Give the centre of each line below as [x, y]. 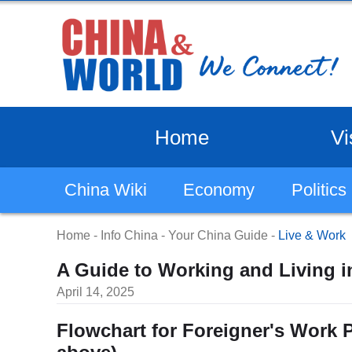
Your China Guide [218, 236]
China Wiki [106, 190]
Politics [319, 190]
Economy [219, 190]
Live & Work [312, 236]
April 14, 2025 [95, 292]
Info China [129, 236]
